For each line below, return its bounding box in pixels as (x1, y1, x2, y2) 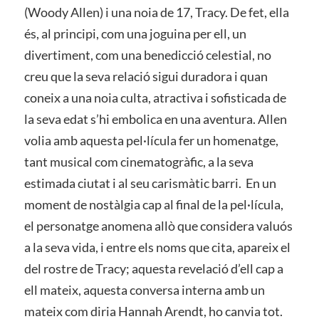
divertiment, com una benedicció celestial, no (23, 47, 271, 63)
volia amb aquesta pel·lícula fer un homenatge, (23, 132, 278, 149)
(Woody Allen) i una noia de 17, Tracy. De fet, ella (23, 4, 289, 21)
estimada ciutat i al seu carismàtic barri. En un (23, 175, 276, 192)
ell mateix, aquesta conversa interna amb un (23, 282, 265, 298)
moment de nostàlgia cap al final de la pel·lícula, (23, 197, 283, 213)
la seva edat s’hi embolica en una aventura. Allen (23, 111, 287, 127)
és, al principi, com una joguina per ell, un (23, 26, 246, 42)
